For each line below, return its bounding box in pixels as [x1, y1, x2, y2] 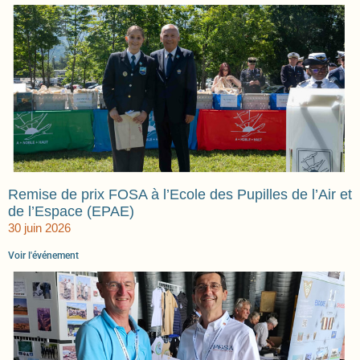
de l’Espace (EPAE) [8, 203, 134, 220]
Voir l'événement [8, 250, 79, 262]
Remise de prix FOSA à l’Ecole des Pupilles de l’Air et [8, 186, 352, 203]
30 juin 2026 [8, 221, 71, 235]
